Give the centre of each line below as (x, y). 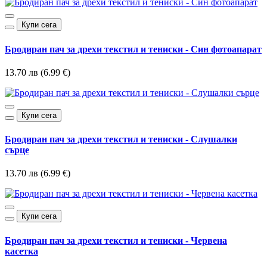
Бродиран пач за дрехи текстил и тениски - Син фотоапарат (133, 49)
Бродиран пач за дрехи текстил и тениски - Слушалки (121, 139)
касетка (21, 251)
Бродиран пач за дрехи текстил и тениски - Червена (116, 240)
